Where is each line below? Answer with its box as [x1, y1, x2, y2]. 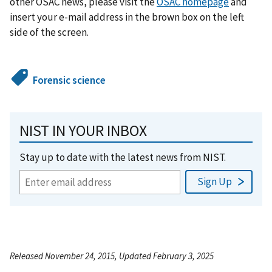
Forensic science [33, 73, 106, 87]
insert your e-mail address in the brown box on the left [10, 10, 244, 24]
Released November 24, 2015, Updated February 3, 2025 [10, 250, 214, 262]
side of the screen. [10, 25, 89, 39]
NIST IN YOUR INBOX [19, 120, 147, 140]
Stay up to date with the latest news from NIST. [19, 150, 226, 164]
